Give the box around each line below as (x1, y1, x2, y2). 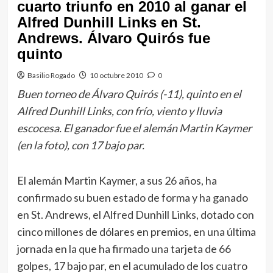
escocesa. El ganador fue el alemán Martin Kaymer (16, 121, 252, 135)
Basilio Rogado (27, 71, 75, 80)
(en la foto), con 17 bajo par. (16, 138, 144, 152)
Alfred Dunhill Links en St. (16, 14, 201, 30)
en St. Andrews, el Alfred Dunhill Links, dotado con (16, 208, 254, 221)
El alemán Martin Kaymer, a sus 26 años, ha (16, 174, 217, 187)
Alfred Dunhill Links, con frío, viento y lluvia (16, 104, 222, 118)
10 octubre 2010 (89, 71, 143, 80)
